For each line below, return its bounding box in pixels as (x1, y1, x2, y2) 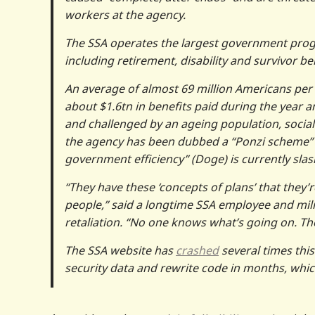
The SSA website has (65, 242, 176, 258)
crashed (176, 242, 219, 258)
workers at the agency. (65, 6, 186, 22)
